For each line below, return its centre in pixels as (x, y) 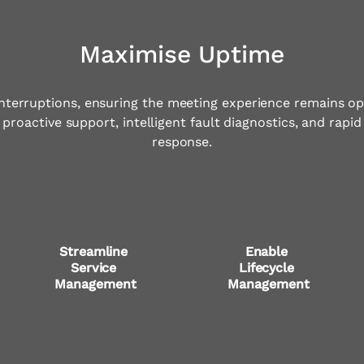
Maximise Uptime (182, 54)
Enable (269, 252)
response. (182, 141)
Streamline (96, 252)
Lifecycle (268, 268)
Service (95, 268)
